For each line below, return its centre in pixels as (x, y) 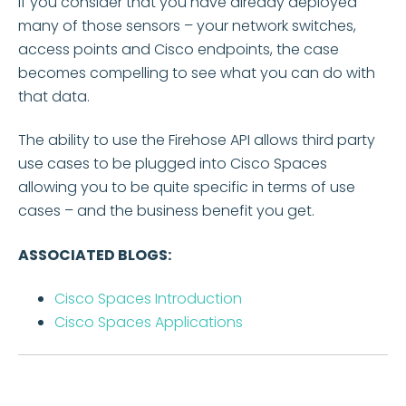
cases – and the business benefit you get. (166, 211)
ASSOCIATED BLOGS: (96, 255)
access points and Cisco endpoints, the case (179, 49)
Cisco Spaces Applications (149, 323)
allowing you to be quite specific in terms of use (187, 188)
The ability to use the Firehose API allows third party (197, 140)
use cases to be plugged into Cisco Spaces (173, 164)
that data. (54, 96)
